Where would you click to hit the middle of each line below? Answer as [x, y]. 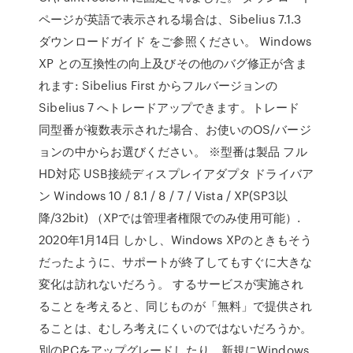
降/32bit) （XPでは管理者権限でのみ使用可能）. [170, 217]
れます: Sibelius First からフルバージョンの [158, 85]
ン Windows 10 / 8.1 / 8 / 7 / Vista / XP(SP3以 [163, 195]
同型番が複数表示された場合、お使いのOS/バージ [175, 129]
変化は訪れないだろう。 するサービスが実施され [171, 284]
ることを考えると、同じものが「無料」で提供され [176, 306]
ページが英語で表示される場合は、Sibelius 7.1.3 [170, 19]
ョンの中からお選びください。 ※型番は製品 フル [173, 151]
